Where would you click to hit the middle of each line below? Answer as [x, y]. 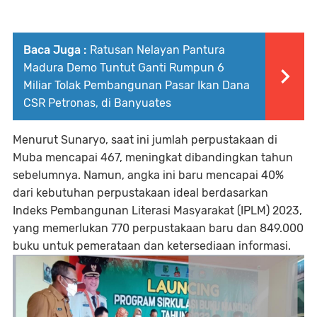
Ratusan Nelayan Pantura [157, 50]
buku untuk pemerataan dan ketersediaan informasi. [152, 246]
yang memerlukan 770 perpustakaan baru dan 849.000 [158, 228]
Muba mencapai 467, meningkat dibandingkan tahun [153, 157]
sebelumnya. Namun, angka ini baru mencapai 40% [148, 175]
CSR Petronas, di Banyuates [97, 103]
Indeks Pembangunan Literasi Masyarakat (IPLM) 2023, [157, 210]
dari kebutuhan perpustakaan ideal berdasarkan [140, 192]
